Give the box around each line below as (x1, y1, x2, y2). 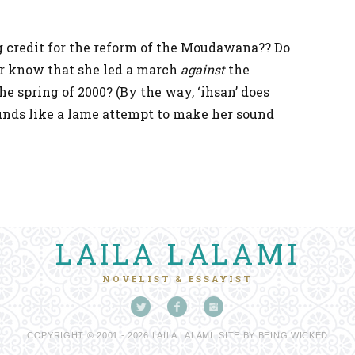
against (181, 61, 225, 78)
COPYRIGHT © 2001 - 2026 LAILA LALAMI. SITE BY (26, 330, 258, 340)
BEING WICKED (258, 330, 329, 340)
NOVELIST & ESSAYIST (102, 273, 253, 284)
